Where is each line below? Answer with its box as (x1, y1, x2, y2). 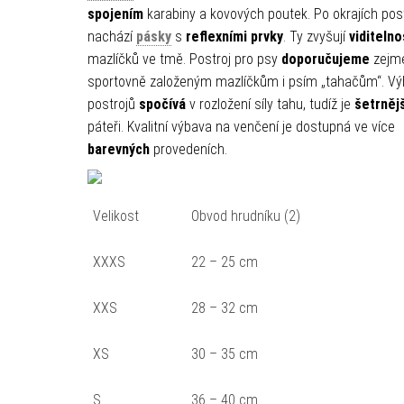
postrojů (87, 95, 139, 113)
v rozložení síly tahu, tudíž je (185, 95, 354, 113)
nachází (87, 27, 136, 45)
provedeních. (149, 140, 227, 158)
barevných (87, 140, 150, 158)
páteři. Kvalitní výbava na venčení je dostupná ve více (87, 117, 395, 135)
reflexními (185, 27, 247, 45)
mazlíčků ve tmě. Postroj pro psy (87, 50, 281, 68)
